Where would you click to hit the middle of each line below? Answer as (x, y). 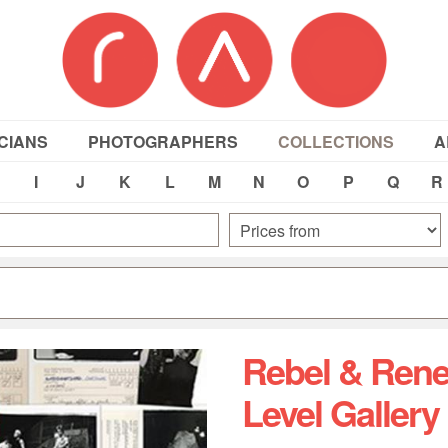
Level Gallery (340, 412)
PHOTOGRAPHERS (162, 141)
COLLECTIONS (335, 141)
